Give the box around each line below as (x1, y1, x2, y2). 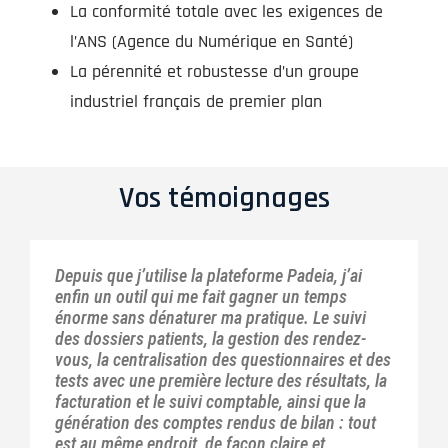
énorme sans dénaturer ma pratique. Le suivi (55, 306, 366, 328)
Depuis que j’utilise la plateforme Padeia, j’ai (55, 264, 362, 286)
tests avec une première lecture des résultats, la (55, 369, 387, 391)
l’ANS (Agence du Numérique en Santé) (70, 29, 353, 53)
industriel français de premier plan (70, 89, 322, 113)
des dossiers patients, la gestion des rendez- (55, 327, 366, 349)
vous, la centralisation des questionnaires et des (55, 348, 391, 370)
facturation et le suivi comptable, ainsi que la (55, 390, 366, 412)
